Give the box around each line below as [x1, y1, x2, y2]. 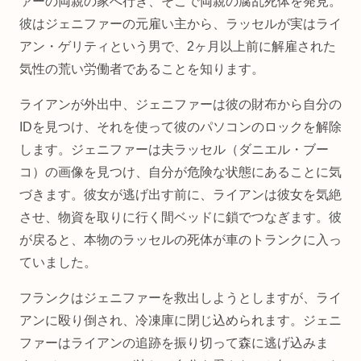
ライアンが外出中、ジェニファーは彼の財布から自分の [19, 97, 342, 111]
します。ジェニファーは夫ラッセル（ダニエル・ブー [19, 142, 329, 156]
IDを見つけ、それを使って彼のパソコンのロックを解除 [19, 119, 342, 134]
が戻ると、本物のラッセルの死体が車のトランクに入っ [19, 232, 342, 247]
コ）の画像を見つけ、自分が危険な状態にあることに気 [19, 164, 342, 179]
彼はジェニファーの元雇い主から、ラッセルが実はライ [19, 16, 342, 31]
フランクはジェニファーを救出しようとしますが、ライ [19, 290, 342, 305]
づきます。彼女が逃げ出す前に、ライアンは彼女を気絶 [19, 187, 342, 201]
